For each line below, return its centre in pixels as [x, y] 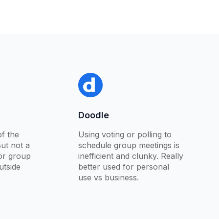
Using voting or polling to [125, 135]
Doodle [93, 115]
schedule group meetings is [129, 145]
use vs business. [108, 178]
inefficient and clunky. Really [131, 156]
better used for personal [123, 167]
